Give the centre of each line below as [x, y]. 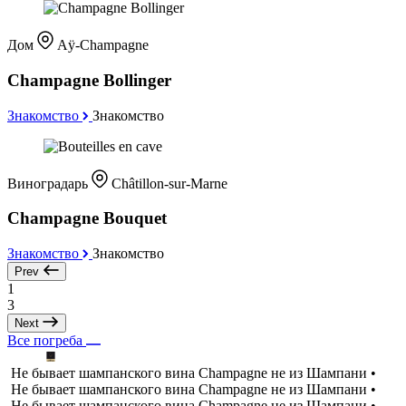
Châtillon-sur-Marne [169, 183]
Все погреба [47, 341]
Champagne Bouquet [87, 218]
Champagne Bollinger [89, 80]
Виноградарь [49, 183]
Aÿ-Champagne [103, 45]
